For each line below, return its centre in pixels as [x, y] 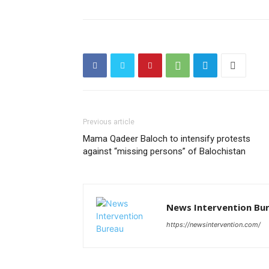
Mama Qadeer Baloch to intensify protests [167, 139]
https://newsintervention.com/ [213, 225]
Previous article [109, 122]
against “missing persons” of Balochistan [164, 151]
